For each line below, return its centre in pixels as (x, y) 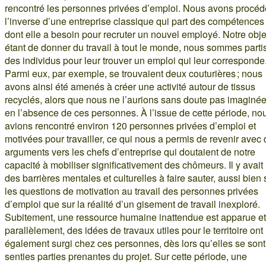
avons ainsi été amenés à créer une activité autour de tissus (130, 86)
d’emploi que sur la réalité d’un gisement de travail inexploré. (132, 204)
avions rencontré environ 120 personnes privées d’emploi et (130, 125)
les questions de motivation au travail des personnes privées (132, 191)
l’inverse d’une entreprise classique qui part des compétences (134, 21)
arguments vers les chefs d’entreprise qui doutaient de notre (130, 151)
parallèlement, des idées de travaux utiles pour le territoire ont (134, 230)
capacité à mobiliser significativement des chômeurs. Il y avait (134, 164)
